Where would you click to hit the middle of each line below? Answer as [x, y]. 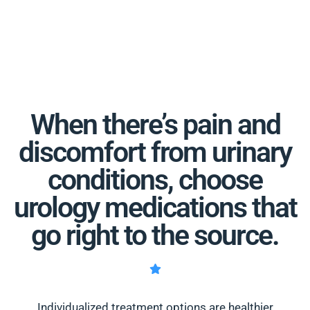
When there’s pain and [155, 125]
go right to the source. [155, 236]
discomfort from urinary [155, 153]
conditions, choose [155, 180]
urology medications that [155, 208]
